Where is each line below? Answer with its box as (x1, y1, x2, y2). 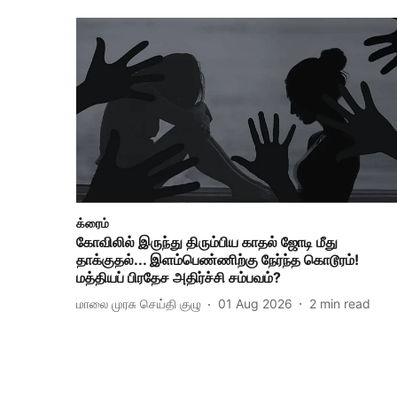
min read (320, 296, 370, 312)
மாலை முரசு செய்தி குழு (76, 296, 201, 312)
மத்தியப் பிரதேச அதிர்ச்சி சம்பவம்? (76, 268, 281, 286)
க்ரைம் (76, 214, 109, 230)
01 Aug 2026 (218, 296, 292, 312)
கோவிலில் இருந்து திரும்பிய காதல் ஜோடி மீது (76, 232, 338, 251)
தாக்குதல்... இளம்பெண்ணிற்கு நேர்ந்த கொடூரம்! (76, 250, 359, 269)
